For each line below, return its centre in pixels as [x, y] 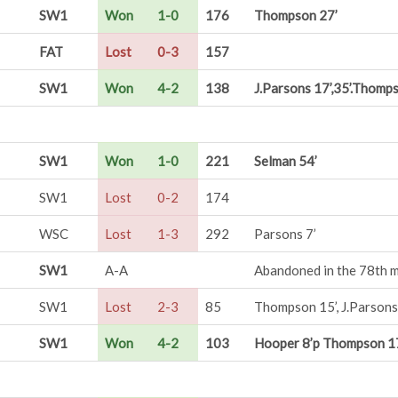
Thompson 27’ [296, 15]
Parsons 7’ [285, 234]
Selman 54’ [286, 161]
